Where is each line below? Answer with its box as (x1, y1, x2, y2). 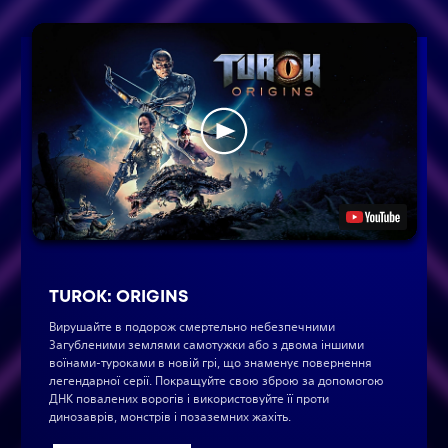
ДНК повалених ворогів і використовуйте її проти (49, 389, 329, 407)
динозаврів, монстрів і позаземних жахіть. (49, 407, 291, 425)
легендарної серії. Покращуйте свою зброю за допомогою (49, 371, 384, 389)
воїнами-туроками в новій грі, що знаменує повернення (49, 353, 372, 371)
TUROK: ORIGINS (49, 284, 189, 307)
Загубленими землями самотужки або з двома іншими (49, 335, 364, 353)
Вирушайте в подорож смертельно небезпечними (49, 317, 335, 335)
